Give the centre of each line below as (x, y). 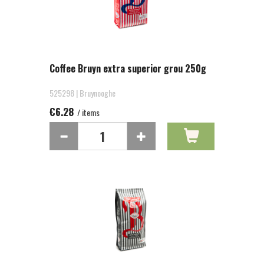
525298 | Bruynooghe (82, 93)
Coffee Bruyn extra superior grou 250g (128, 68)
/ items (88, 112)
